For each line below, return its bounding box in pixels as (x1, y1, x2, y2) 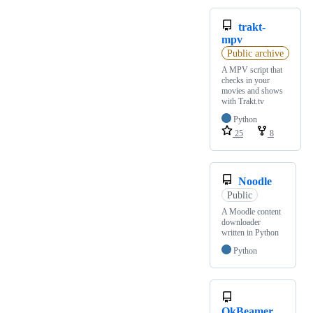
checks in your (221, 75, 270, 86)
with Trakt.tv (221, 96, 264, 107)
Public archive (226, 48, 284, 59)
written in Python (221, 228, 279, 238)
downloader (221, 217, 261, 228)
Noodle (238, 175, 272, 188)
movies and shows (221, 86, 283, 96)
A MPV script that (221, 65, 282, 75)
